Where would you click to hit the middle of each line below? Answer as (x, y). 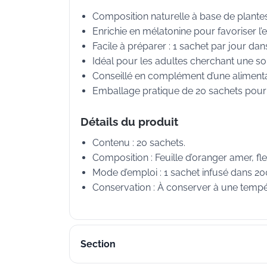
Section (98, 244)
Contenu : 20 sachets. (139, 143)
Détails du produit (129, 122)
